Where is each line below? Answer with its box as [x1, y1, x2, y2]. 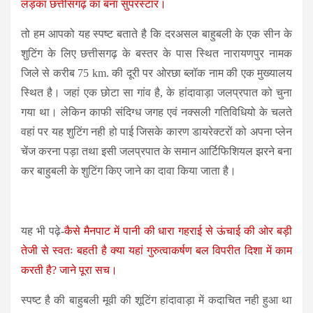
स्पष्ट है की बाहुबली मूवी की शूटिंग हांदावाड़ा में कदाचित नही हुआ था [21, 293, 292, 306]
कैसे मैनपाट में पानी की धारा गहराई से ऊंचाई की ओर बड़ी [64, 224, 293, 237]
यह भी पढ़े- [21, 224, 64, 237]
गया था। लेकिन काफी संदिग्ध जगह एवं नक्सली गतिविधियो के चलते [21, 105, 292, 118]
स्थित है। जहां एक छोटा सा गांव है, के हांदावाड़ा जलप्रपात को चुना [21, 86, 292, 99]
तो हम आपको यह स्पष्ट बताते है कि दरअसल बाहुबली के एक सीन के [21, 27, 292, 40]
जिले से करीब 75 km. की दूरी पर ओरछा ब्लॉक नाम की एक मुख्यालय [21, 66, 292, 79]
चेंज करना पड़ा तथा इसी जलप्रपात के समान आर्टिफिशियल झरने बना [21, 145, 292, 157]
